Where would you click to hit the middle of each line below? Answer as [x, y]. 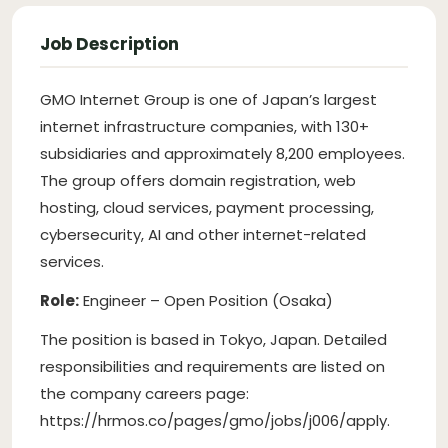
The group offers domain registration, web [198, 181]
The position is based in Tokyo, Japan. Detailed [213, 340]
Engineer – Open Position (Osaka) [206, 301]
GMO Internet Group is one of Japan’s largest [208, 100]
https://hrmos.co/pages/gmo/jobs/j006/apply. [215, 421]
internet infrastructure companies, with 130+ [204, 127]
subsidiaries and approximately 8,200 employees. [222, 154]
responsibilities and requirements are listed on [212, 367]
